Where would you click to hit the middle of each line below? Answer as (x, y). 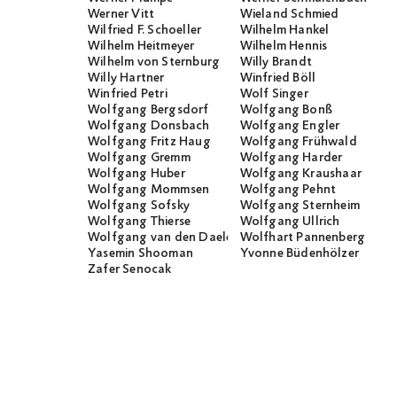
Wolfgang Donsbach (149, 126)
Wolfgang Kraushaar (301, 174)
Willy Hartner (126, 78)
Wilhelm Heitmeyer (141, 47)
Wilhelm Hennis (284, 47)
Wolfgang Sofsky (139, 206)
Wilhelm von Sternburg (154, 62)
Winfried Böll (278, 78)
